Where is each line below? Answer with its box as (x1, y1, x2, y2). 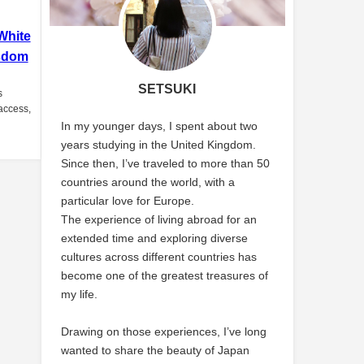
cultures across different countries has (61, 250, 258, 262)
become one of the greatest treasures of (61, 269, 269, 281)
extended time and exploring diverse (61, 232, 249, 244)
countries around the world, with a (61, 175, 236, 188)
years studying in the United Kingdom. (61, 138, 257, 150)
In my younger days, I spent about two (61, 119, 258, 132)
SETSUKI (138, 82, 197, 96)
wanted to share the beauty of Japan (61, 344, 250, 356)
